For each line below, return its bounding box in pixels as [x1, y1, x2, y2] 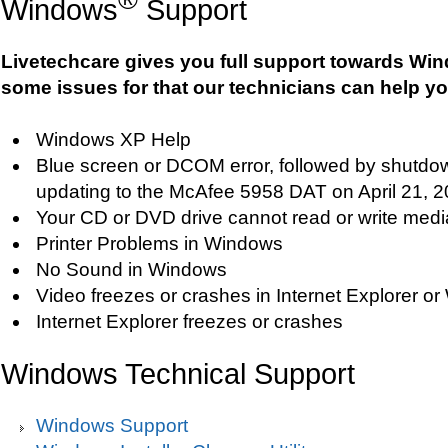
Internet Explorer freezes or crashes [36, 310, 343, 332]
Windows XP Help [36, 128, 191, 150]
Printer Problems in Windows [36, 232, 283, 254]
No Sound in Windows [36, 258, 227, 280]
